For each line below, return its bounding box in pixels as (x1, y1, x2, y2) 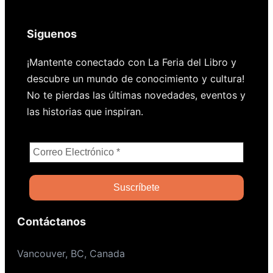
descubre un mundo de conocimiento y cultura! (27, 72, 244, 85)
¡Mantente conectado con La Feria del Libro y (27, 55, 236, 68)
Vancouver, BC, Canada (17, 247, 125, 260)
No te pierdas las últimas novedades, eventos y (27, 88, 246, 101)
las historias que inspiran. (27, 105, 143, 118)
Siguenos (27, 27, 77, 40)
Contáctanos (17, 214, 86, 228)
